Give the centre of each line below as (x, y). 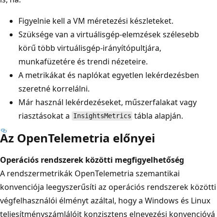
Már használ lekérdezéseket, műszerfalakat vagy (108, 102)
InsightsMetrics (102, 116)
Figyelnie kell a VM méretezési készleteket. (96, 21)
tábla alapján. (158, 116)
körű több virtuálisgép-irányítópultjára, (90, 48)
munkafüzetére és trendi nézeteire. (83, 61)
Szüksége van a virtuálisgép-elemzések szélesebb (109, 34)
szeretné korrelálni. (54, 88)
